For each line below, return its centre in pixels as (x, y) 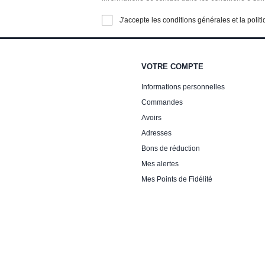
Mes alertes (160, 164)
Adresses (156, 133)
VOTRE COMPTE (172, 66)
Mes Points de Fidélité (177, 179)
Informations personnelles (183, 87)
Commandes (162, 102)
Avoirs (151, 117)
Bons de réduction (171, 148)
